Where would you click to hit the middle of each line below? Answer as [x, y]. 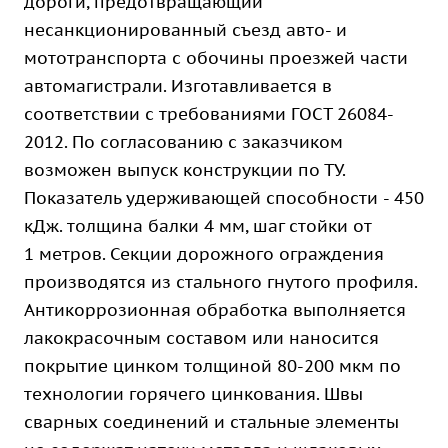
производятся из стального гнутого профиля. [220, 282]
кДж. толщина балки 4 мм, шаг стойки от [197, 226]
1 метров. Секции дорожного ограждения [204, 254]
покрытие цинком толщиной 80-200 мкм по [212, 366]
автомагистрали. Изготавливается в [178, 86]
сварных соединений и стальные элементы [211, 422]
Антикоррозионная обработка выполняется [215, 310]
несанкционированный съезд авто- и [185, 30]
